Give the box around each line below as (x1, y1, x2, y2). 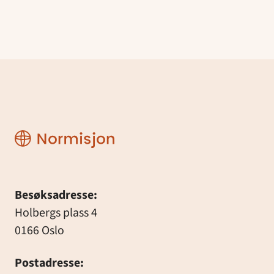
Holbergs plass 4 (14, 204, 97, 222)
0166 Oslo (14, 222, 64, 240)
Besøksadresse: (14, 187, 97, 204)
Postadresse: (14, 254, 84, 272)
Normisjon (13, 127, 70, 144)
